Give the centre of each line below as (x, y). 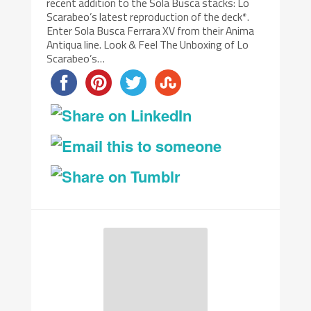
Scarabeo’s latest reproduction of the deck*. (148, 16)
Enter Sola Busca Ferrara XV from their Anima (151, 30)
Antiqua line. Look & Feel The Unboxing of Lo (148, 44)
